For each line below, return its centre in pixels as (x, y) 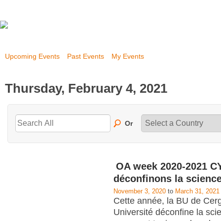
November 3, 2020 (140, 191)
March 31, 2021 (197, 191)
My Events (128, 56)
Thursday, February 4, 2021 (86, 88)
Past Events (86, 56)
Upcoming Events (32, 56)
